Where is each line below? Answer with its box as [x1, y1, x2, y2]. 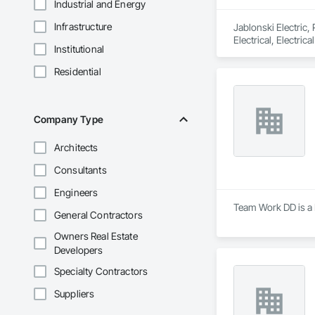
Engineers [54, 186, 98, 199]
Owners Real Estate [54, 230, 138, 243]
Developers [54, 244, 103, 257]
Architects [54, 141, 98, 154]
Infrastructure [54, 20, 112, 33]
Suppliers [54, 288, 95, 300]
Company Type [34, 113, 103, 126]
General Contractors [54, 209, 143, 221]
